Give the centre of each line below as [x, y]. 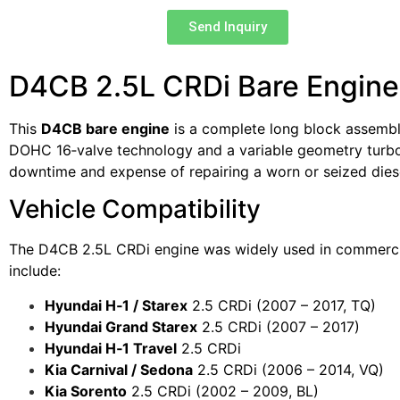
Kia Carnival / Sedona [119, 369]
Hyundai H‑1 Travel [111, 348]
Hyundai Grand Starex [121, 326]
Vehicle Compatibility [135, 209]
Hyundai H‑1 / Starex [116, 305]
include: [35, 271]
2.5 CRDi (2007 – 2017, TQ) [282, 305]
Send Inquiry [227, 26]
